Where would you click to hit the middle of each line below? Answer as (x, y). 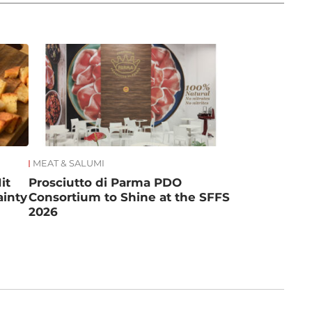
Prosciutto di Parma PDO (106, 183)
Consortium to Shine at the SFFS (130, 197)
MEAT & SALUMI (69, 163)
